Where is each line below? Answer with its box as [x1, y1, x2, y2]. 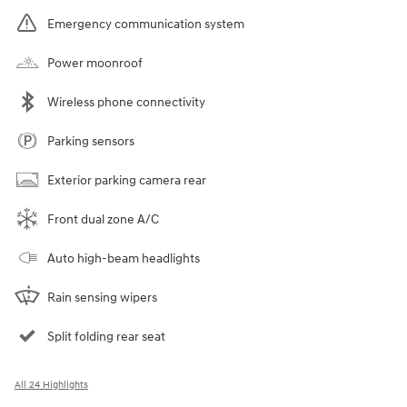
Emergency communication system [47, 15, 244, 32]
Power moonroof [47, 55, 143, 71]
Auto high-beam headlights [47, 250, 200, 266]
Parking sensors [47, 133, 134, 149]
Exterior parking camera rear [47, 172, 206, 188]
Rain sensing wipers [47, 289, 157, 305]
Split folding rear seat [47, 328, 165, 344]
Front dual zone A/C [47, 211, 159, 227]
